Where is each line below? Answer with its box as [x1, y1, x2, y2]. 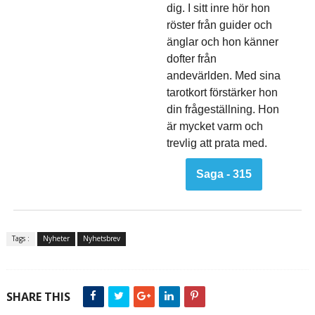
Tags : [11, 233, 30, 244]
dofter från [166, 53, 217, 65]
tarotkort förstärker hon [166, 86, 278, 99]
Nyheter [42, 233, 70, 244]
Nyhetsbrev [82, 233, 120, 244]
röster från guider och [166, 19, 272, 32]
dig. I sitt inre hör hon [166, 2, 270, 15]
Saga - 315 [196, 168, 252, 181]
